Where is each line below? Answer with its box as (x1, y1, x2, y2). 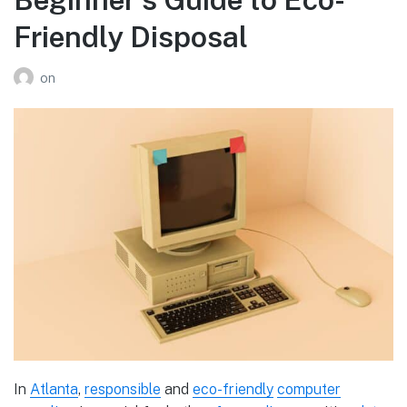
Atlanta (30, 381, 78, 399)
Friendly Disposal (14, 20, 248, 55)
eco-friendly (193, 381, 273, 399)
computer (277, 381, 341, 399)
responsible (84, 381, 161, 399)
